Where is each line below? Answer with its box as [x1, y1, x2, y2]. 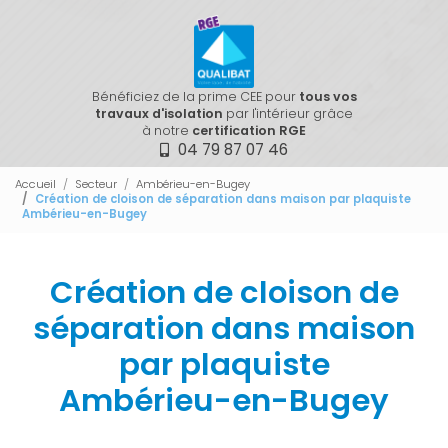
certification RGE [192, 121, 306, 139]
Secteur [75, 176, 117, 193]
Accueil [15, 176, 56, 193]
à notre [142, 121, 192, 139]
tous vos [295, 87, 357, 105]
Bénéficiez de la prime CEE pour [91, 87, 296, 105]
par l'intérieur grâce [223, 104, 353, 122]
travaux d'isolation [95, 104, 223, 122]
